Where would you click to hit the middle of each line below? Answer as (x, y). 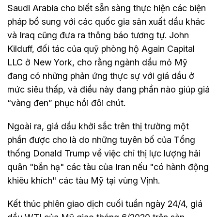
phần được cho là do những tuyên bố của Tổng (101, 139)
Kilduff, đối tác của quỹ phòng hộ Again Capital (101, 48)
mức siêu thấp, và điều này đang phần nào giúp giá (108, 89)
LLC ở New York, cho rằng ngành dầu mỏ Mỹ (97, 62)
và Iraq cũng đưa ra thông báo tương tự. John (98, 35)
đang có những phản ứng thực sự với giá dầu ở (101, 76)
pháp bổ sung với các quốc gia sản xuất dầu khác (106, 21)
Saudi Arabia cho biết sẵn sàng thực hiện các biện (107, 8)
